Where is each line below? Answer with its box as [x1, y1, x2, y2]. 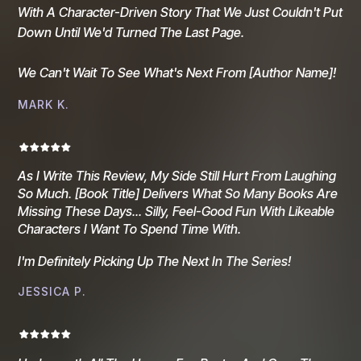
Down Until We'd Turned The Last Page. [18, 23, 244, 40]
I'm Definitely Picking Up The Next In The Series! [18, 252, 291, 269]
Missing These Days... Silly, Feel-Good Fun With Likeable [18, 202, 334, 219]
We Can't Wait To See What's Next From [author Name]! [18, 64, 336, 81]
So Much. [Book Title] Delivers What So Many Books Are [18, 185, 338, 201]
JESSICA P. [18, 284, 86, 298]
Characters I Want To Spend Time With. [18, 220, 241, 237]
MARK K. [18, 97, 69, 111]
